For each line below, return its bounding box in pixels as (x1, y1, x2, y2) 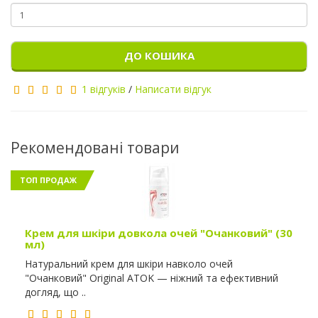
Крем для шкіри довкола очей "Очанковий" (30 (25, 226, 292, 240)
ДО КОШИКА (124, 48, 194, 62)
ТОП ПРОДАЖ (20, 175, 77, 185)
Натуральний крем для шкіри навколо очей (25, 257, 233, 270)
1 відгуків (82, 82, 126, 96)
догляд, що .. (25, 285, 86, 299)
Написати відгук (135, 82, 212, 96)
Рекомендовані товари (11, 138, 180, 158)
